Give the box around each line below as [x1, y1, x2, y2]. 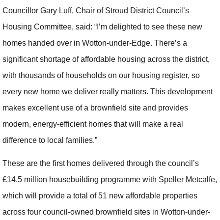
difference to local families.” [2, 136, 97, 144]
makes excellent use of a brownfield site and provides [2, 103, 188, 112]
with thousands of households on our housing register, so [2, 71, 200, 80]
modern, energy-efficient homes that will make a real [2, 119, 183, 128]
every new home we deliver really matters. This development [2, 87, 213, 96]
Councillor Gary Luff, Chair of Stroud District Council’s [2, 6, 189, 15]
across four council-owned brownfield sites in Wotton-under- [2, 207, 210, 216]
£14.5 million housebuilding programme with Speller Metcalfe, [2, 175, 217, 184]
